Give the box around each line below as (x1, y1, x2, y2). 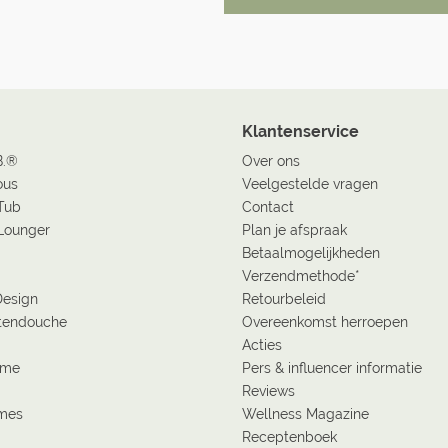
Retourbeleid (242, 291, 326, 307)
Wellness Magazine (242, 406, 369, 422)
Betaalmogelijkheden (242, 245, 380, 261)
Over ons (242, 153, 300, 169)
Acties (242, 337, 282, 353)
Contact (242, 199, 294, 215)
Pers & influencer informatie (242, 360, 422, 376)
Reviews (242, 383, 295, 399)
